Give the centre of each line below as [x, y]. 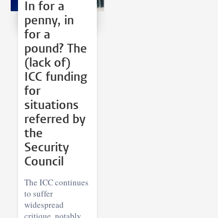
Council [44, 162]
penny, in [49, 21]
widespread [44, 204]
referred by [55, 120]
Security [47, 148]
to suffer [39, 193]
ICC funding [56, 77]
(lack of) [48, 63]
